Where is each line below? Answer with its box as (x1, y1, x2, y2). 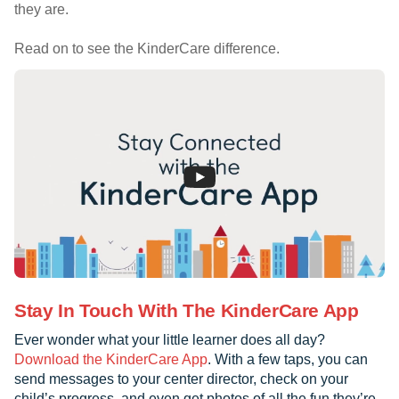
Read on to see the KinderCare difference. (14, 41, 280, 57)
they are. (14, 2, 69, 18)
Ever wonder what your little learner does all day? (14, 332, 325, 348)
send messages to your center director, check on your (14, 371, 348, 387)
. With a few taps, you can (208, 352, 368, 368)
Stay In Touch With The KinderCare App (14, 300, 359, 322)
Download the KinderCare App (14, 352, 208, 368)
